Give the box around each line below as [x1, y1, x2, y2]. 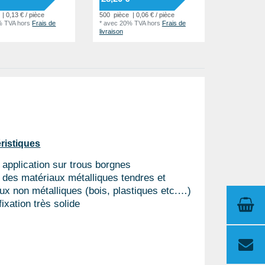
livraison [99, 28, 123, 35]
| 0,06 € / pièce [130, 11, 174, 19]
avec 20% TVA [103, 20, 146, 27]
